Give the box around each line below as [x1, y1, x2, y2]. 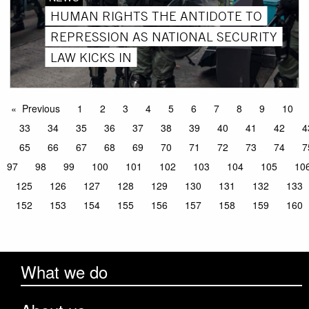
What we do [21, 259, 108, 284]
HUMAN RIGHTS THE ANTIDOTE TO [50, 7, 262, 24]
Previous [22, 101, 60, 116]
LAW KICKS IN [50, 48, 132, 66]
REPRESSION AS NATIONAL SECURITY [50, 28, 277, 45]
